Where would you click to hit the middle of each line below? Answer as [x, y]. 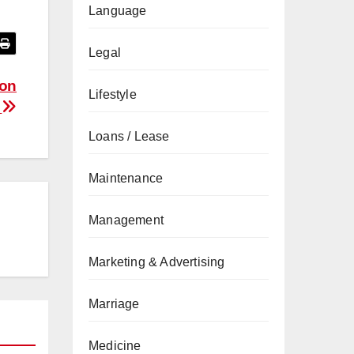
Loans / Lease [129, 136]
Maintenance [126, 178]
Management [126, 220]
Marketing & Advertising [157, 262]
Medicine [115, 346]
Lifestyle [113, 94]
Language [118, 11]
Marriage [114, 304]
